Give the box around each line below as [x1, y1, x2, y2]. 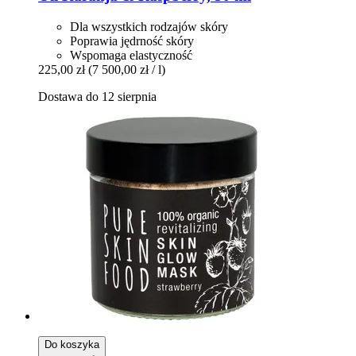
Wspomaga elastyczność [70, 48, 192, 62]
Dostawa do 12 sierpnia [38, 89, 157, 103]
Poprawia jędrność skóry [70, 33, 194, 48]
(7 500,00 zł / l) [88, 62, 165, 76]
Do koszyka [44, 338, 99, 350]
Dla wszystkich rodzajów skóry [70, 19, 228, 33]
